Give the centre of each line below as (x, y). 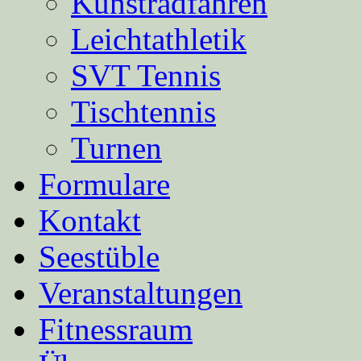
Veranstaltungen (141, 293)
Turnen (116, 148)
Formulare (104, 184)
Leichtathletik (159, 39)
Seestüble (99, 257)
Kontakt (90, 220)
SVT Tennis (146, 75)
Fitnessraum (116, 329)
